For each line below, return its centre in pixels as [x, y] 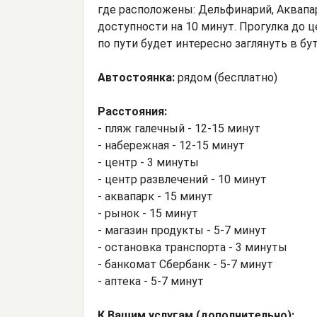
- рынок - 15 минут [148, 214]
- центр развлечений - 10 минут [182, 180]
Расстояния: [132, 112]
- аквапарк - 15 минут [155, 197]
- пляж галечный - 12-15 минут [179, 129]
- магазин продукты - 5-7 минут [182, 231]
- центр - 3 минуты [148, 163]
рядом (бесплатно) [226, 78]
